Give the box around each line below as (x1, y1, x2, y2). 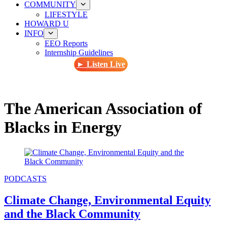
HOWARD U (24, 19, 69, 28)
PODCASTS (4, 174, 47, 183)
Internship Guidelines (45, 48, 113, 57)
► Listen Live (77, 60, 125, 68)
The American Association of (4, 99, 202, 118)
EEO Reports (45, 39, 88, 48)
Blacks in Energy (4, 118, 122, 137)
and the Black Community (4, 207, 140, 220)
